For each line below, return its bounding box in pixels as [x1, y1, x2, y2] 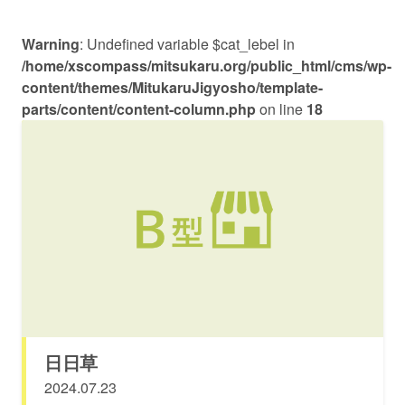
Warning [22, 33, 80, 54]
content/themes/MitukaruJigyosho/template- [22, 77, 323, 98]
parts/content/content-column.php [22, 99, 256, 119]
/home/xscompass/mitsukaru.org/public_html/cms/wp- [22, 55, 391, 76]
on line [256, 99, 306, 119]
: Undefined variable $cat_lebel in [80, 33, 295, 54]
